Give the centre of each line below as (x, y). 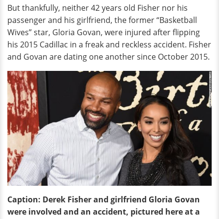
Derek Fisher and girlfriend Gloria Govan (121, 199)
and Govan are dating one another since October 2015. (109, 57)
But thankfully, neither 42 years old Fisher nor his (98, 8)
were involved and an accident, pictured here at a (104, 211)
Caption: (24, 199)
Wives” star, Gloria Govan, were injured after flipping (104, 32)
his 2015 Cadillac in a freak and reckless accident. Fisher (109, 44)
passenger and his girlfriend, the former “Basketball (102, 20)
